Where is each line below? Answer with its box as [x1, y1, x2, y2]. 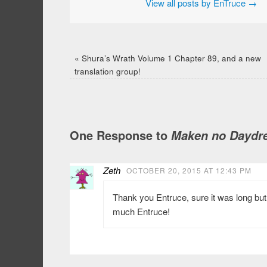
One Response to [70, 126, 171, 144]
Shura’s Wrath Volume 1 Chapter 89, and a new [79, 52, 261, 64]
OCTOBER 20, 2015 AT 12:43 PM [126, 164, 252, 175]
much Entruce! [113, 204, 170, 218]
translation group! [74, 65, 141, 77]
